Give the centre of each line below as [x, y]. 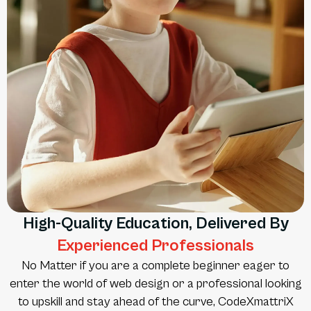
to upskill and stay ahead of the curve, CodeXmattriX [155, 302]
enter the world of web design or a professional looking [155, 284]
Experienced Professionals [155, 246]
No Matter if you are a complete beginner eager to [155, 266]
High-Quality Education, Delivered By [155, 224]
